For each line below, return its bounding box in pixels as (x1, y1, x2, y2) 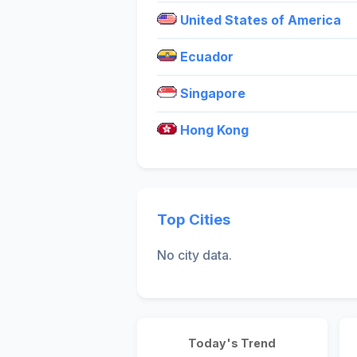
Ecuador (177, 48, 233, 65)
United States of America (177, 11, 341, 28)
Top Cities (157, 210, 230, 229)
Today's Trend (188, 336, 277, 351)
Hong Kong (177, 121, 249, 138)
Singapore (177, 84, 245, 101)
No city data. (157, 247, 232, 264)
